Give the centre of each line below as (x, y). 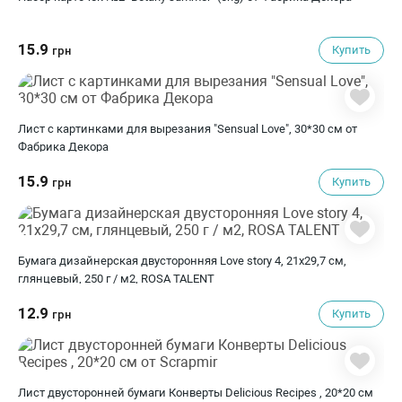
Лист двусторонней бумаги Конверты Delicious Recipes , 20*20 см (196, 393)
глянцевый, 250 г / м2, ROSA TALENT (116, 279)
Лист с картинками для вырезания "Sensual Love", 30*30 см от (188, 129)
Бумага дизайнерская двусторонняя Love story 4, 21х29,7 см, (182, 261)
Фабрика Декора (63, 147)
